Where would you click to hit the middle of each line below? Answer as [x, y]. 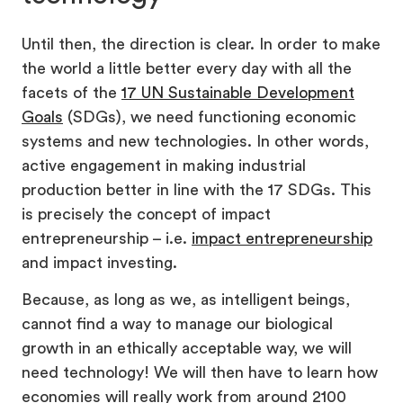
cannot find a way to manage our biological [177, 324]
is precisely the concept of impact [146, 215]
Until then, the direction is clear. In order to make [201, 45]
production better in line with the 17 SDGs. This [197, 190]
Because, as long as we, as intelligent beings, [186, 300]
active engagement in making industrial [164, 166]
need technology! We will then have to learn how [200, 373]
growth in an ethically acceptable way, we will [187, 349]
